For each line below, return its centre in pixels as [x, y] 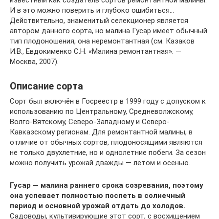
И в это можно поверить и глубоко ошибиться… [92, 10]
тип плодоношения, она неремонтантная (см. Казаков [102, 41]
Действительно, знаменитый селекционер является [99, 21]
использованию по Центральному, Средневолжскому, [102, 111]
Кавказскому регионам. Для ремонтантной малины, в [101, 132]
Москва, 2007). [34, 62]
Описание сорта [46, 87]
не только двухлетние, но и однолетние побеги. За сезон [108, 153]
